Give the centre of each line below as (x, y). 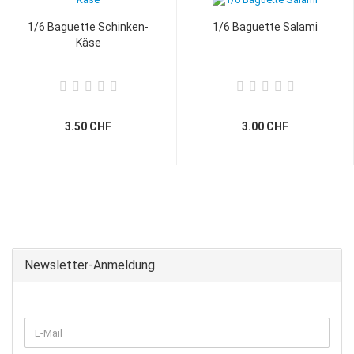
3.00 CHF (265, 126)
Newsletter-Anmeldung (90, 265)
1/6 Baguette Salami (265, 27)
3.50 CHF (88, 126)
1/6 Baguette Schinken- (88, 27)
